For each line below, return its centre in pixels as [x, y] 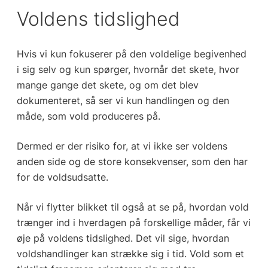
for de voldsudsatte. [62, 177]
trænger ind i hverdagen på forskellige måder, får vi [133, 223]
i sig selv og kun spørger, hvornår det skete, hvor [128, 70]
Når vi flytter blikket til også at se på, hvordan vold [133, 207]
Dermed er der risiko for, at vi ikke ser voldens [122, 146]
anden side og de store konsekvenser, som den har [132, 162]
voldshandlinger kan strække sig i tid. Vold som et [130, 254]
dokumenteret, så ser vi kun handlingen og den [123, 101]
